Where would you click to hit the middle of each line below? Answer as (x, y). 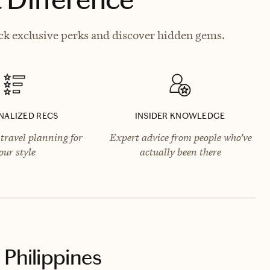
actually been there (180, 152)
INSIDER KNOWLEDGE (180, 116)
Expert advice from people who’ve (180, 137)
